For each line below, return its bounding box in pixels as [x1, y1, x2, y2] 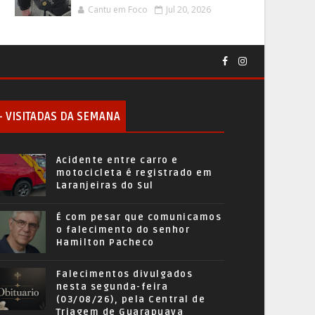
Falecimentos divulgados [56, 269, 193, 280]
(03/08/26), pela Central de [56, 294, 206, 305]
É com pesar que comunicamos [56, 212, 222, 223]
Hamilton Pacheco [56, 237, 155, 248]
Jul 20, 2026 [166, 4, 211, 15]
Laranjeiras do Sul [56, 180, 154, 191]
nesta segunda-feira [56, 281, 169, 292]
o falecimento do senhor [56, 224, 191, 236]
